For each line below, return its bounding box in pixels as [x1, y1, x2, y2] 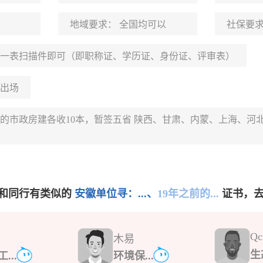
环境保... [113, 249, 154, 262]
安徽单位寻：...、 [75, 188, 157, 200]
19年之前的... [157, 188, 219, 200]
